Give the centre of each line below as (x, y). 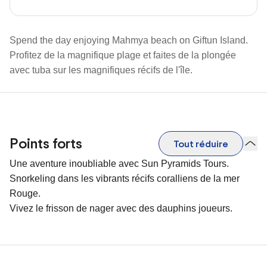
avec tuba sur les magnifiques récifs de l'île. (101, 70)
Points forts (46, 143)
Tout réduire (201, 144)
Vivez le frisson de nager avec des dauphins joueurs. (121, 208)
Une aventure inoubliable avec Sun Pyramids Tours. (119, 164)
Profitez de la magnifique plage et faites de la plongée (123, 55)
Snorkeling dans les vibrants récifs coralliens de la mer (125, 178)
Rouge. (25, 193)
